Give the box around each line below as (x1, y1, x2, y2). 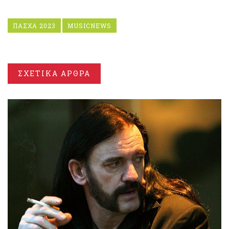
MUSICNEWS (67, 21, 111, 30)
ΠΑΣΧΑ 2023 (13, 21, 56, 30)
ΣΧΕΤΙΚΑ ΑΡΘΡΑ (18, 68, 90, 79)
